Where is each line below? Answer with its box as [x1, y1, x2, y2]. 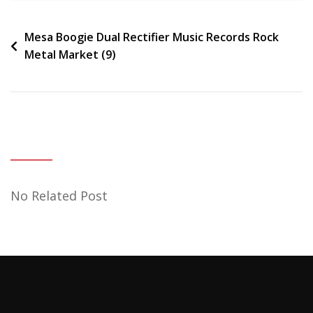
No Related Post [10, 187, 108, 204]
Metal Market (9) [24, 46, 116, 62]
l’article [10, 68, 66, 91]
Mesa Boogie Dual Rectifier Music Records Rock [24, 29, 279, 45]
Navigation [10, 27, 95, 49]
